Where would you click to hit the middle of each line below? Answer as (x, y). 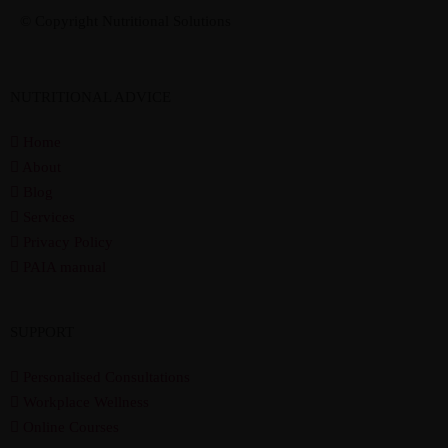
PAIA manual (64, 267)
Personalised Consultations (106, 377)
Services (49, 217)
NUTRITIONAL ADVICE (90, 97)
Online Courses (71, 427)
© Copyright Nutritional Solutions (125, 21)
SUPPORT (42, 332)
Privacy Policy (68, 242)
